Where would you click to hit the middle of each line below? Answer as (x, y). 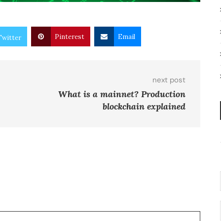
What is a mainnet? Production (122, 94)
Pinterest (70, 37)
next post (169, 80)
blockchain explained (144, 107)
